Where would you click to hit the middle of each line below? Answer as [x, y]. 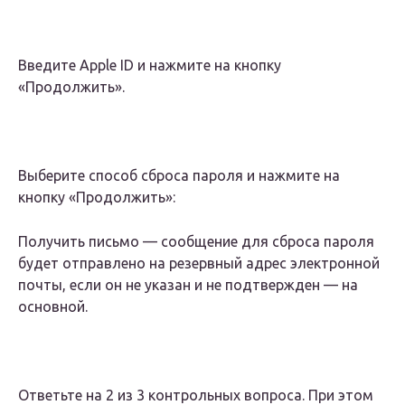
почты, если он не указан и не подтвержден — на [188, 285]
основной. [53, 307]
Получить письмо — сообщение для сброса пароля [196, 242]
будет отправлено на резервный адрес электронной [199, 264]
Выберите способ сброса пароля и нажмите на [179, 176]
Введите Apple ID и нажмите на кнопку [150, 66]
